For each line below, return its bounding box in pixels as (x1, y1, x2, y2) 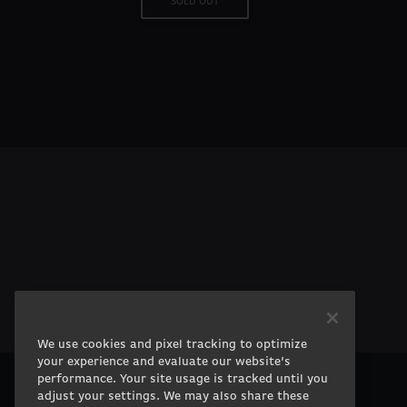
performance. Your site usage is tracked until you (37, 373, 328, 386)
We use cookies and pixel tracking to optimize (37, 339, 307, 352)
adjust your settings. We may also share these (37, 391, 309, 403)
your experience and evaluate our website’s (37, 356, 291, 369)
